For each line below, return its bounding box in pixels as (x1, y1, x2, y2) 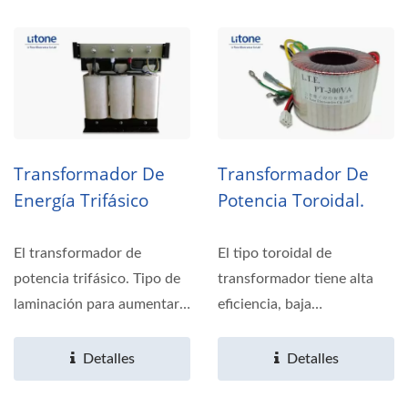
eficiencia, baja (218, 297, 311, 312)
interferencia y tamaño (218, 322, 362, 338)
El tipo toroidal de (218, 246, 331, 261)
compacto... (218, 348, 292, 363)
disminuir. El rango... (14, 322, 142, 338)
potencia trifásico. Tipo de (14, 271, 180, 287)
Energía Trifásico (14, 189, 148, 213)
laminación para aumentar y (14, 297, 190, 312)
